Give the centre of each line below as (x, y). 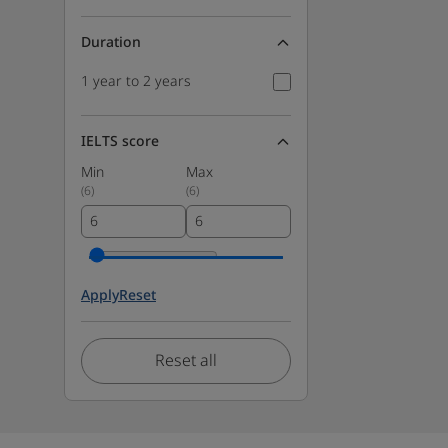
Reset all (186, 361)
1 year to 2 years (136, 81)
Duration (111, 42)
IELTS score (120, 141)
